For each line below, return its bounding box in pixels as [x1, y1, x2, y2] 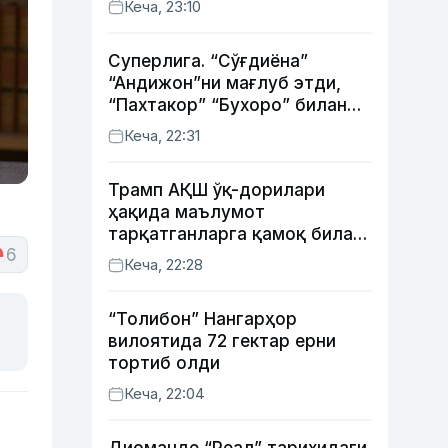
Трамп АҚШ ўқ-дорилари [108, 180, 325, 200]
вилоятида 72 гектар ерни [108, 331, 336, 351]
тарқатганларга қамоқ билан [108, 224, 363, 244]
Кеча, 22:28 [124, 255, 203, 274]
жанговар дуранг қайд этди [108, 117, 352, 137]
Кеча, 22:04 [124, 384, 205, 403]
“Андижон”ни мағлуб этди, [108, 73, 341, 93]
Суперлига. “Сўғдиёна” [108, 51, 308, 71]
